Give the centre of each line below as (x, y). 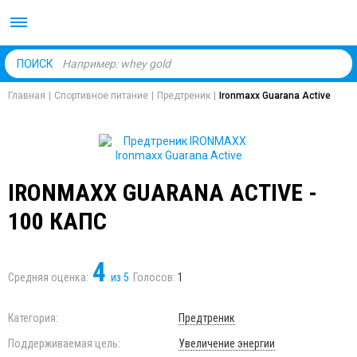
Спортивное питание (101, 96)
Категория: (33, 318)
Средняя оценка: (48, 277)
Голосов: (155, 277)
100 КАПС (57, 221)
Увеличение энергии (227, 343)
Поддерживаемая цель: (64, 343)
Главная (27, 96)
